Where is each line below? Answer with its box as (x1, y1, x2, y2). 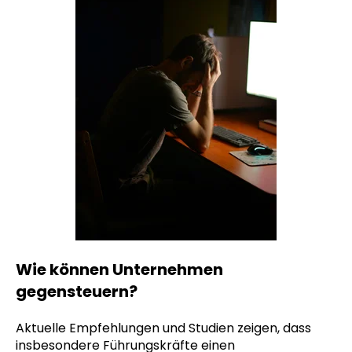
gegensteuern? (16, 280, 137, 302)
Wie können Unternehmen (16, 258, 223, 280)
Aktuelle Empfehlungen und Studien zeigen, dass (16, 318, 311, 337)
